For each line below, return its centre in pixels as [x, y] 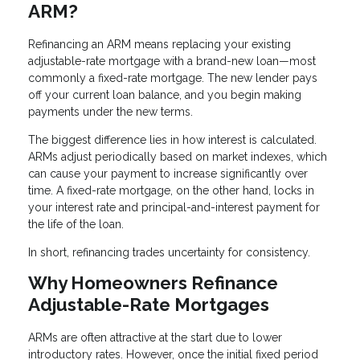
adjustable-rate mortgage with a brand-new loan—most [172, 61]
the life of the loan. [76, 225]
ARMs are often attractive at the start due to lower [155, 338]
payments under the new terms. [110, 112]
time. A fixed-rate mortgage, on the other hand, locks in [171, 191]
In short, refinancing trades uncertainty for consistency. [169, 253]
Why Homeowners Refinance [153, 283]
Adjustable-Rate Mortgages [149, 305]
